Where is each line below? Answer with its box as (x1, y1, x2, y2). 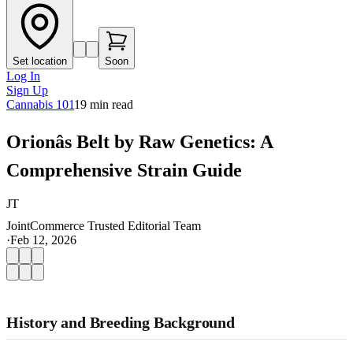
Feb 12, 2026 (10, 232, 76, 247)
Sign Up (6, 84, 48, 97)
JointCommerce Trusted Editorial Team (6, 218, 201, 232)
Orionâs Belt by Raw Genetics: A (6, 131, 273, 152)
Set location (13, 55, 67, 67)
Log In (6, 69, 40, 83)
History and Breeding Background (6, 313, 235, 331)
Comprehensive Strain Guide (6, 159, 242, 180)
